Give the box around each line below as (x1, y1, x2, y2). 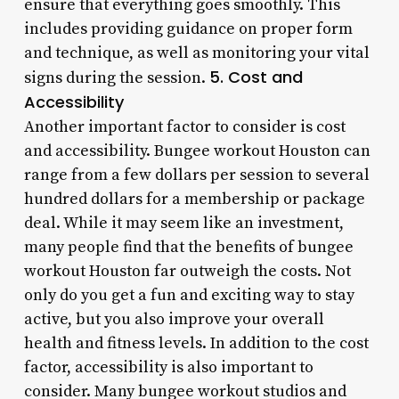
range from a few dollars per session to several (23, 164, 370, 185)
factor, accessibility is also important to (23, 356, 313, 378)
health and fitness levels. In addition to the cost (23, 332, 369, 354)
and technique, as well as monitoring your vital (23, 42, 370, 63)
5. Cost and (208, 65, 303, 88)
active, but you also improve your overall (23, 308, 324, 330)
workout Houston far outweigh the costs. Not (23, 260, 351, 281)
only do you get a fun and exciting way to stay (23, 284, 354, 305)
